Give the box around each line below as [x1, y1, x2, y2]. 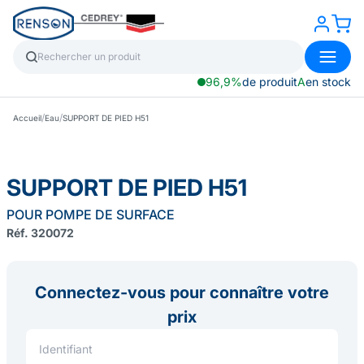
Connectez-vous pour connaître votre [35, 283, 329, 302]
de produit [242, 75, 297, 89]
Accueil [13, 112, 41, 123]
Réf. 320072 [6, 226, 74, 240]
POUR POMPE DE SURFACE [6, 206, 175, 223]
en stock [305, 75, 351, 89]
